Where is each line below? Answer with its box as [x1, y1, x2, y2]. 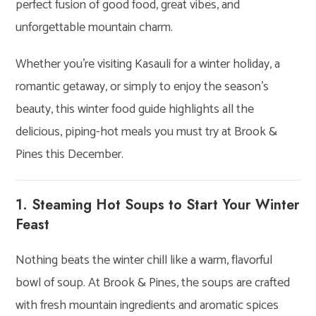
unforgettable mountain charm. [16, 16, 174, 38]
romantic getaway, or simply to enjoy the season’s [16, 75, 269, 97]
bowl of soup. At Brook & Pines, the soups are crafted [16, 272, 291, 293]
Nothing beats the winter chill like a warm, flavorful [16, 249, 273, 271]
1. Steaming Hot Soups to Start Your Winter [16, 194, 300, 215]
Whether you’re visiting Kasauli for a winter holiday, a [16, 53, 281, 75]
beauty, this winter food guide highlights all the [16, 98, 255, 120]
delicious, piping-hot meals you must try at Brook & [16, 121, 278, 142]
